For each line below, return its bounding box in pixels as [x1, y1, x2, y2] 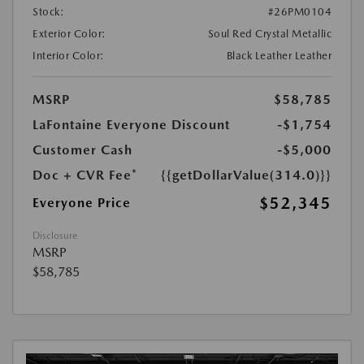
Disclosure [32, 230, 77, 241]
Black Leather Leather [226, 50, 331, 62]
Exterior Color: [32, 28, 106, 40]
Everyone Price [32, 195, 131, 210]
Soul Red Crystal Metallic [207, 28, 331, 40]
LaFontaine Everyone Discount [32, 117, 230, 132]
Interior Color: [32, 50, 105, 62]
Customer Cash [32, 142, 132, 158]
